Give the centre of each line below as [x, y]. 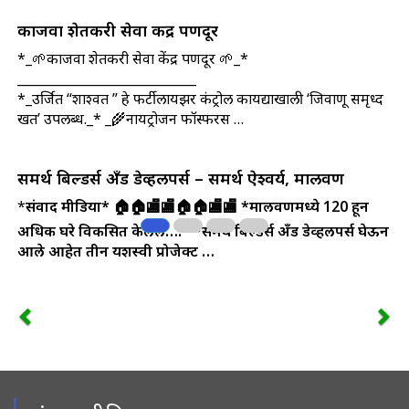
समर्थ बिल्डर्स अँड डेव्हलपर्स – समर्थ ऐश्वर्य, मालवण [180, 178]
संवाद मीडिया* [67, 207]
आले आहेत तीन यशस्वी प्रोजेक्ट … [115, 252]
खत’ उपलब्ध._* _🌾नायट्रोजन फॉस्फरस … [130, 119]
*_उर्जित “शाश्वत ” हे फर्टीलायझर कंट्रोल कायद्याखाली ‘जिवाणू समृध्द [200, 99]
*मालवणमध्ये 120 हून [304, 207]
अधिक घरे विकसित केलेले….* [103, 231]
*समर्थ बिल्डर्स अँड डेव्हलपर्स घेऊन [291, 231]
